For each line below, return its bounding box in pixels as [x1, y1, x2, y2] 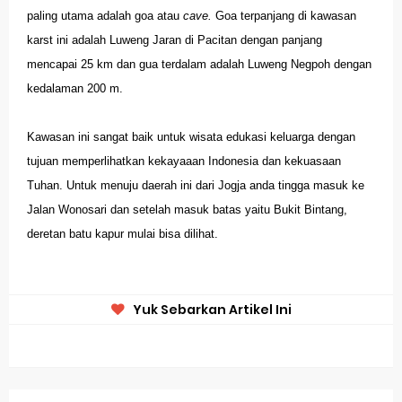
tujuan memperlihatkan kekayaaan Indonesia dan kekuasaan [27, 154, 341, 169]
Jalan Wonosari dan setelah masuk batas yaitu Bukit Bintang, [27, 203, 347, 217]
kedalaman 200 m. [27, 82, 127, 96]
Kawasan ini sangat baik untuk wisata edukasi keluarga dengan [27, 130, 355, 144]
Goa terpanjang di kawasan [215, 9, 356, 23]
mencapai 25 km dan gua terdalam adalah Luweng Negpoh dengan [27, 57, 371, 72]
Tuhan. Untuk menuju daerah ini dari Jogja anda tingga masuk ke [27, 179, 364, 193]
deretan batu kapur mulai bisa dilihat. [27, 227, 218, 241]
